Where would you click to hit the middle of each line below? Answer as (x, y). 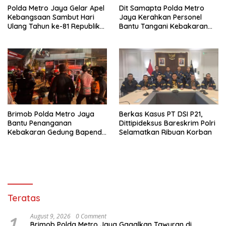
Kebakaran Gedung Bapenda (57, 132)
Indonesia (24, 35)
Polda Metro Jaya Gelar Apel (56, 8)
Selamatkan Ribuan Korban (165, 132)
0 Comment (91, 216)
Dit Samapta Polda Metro (162, 8)
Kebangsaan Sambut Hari (51, 17)
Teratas (24, 198)
